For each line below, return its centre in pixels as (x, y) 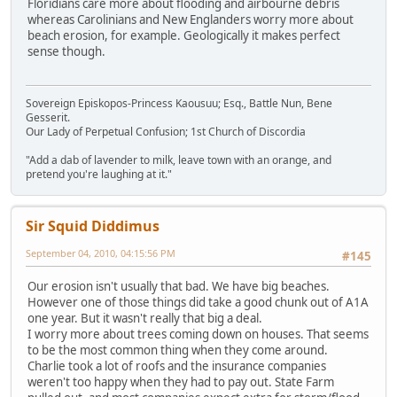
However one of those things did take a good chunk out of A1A (198, 303)
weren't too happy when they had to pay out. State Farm (181, 382)
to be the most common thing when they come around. (178, 350)
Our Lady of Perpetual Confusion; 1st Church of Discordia (166, 132)
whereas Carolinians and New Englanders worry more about (191, 19)
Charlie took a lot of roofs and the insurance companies (177, 366)
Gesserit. (48, 118)
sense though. (66, 51)
